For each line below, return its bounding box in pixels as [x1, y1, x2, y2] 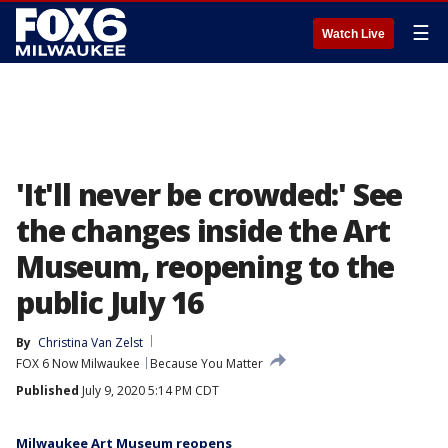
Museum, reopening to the [16, 246, 395, 287]
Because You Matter [150, 355, 263, 372]
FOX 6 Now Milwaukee [16, 355, 140, 372]
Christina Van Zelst [38, 334, 143, 351]
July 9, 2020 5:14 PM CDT [79, 382, 219, 399]
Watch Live [322, 27, 385, 41]
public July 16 [16, 282, 205, 323]
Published [16, 382, 79, 399]
